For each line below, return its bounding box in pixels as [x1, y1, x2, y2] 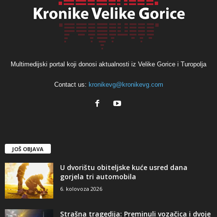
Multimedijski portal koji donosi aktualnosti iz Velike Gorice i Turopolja [11, 60, 206, 68]
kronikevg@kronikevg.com [88, 80, 163, 88]
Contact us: [54, 80, 89, 88]
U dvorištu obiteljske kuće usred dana [60, 162, 187, 172]
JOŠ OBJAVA [12, 145, 44, 153]
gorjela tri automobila [60, 171, 136, 181]
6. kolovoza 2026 [60, 185, 102, 192]
